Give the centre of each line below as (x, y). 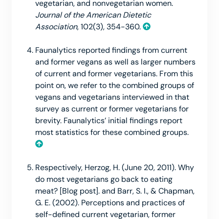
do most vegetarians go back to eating (104, 179)
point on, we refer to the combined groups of (115, 85)
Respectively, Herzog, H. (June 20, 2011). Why (115, 167)
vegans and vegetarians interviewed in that (112, 97)
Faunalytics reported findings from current (111, 50)
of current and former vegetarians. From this (114, 73)
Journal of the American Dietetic (93, 15)
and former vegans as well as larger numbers (115, 62)
